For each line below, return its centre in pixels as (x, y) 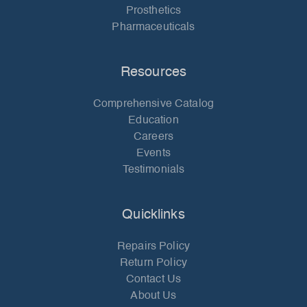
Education (153, 121)
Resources (153, 73)
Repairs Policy (153, 247)
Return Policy (153, 263)
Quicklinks (153, 216)
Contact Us (153, 280)
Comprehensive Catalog (153, 105)
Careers (153, 137)
